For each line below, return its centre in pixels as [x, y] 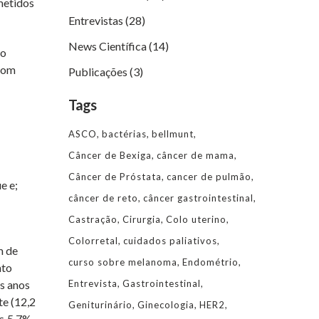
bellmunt [173, 134]
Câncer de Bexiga [110, 155]
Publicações [98, 72]
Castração [93, 219]
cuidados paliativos [170, 241]
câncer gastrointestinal [198, 198]
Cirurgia [142, 219]
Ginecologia [166, 305]
